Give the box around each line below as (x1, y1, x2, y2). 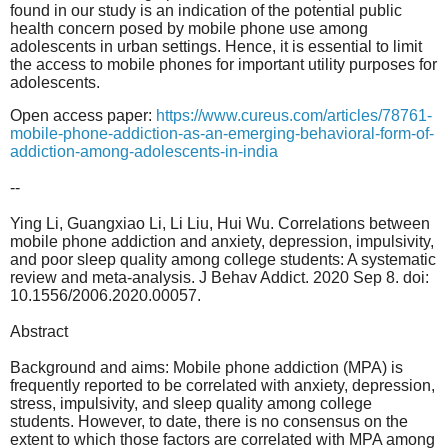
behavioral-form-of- (300, 125, 434, 143)
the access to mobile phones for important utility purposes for (10, 55, 437, 73)
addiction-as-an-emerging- (113, 125, 300, 143)
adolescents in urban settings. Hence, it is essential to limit (10, 37, 422, 55)
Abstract (10, 323, 68, 341)
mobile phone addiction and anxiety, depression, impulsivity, (10, 233, 434, 251)
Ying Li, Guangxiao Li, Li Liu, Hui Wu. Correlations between (10, 215, 430, 233)
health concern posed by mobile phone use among (10, 19, 368, 37)
